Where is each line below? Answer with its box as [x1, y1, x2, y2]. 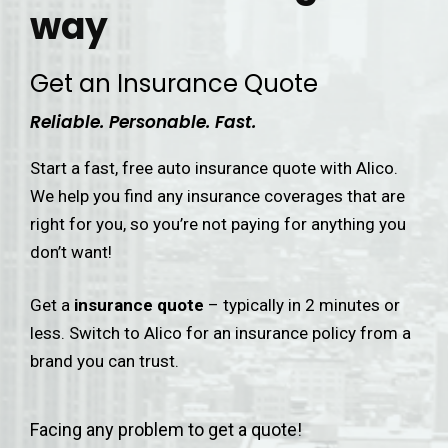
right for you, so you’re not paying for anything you [30, 214, 406, 234]
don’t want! [30, 242, 112, 262]
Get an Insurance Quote [30, 67, 318, 100]
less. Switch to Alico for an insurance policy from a [30, 323, 411, 343]
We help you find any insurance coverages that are [30, 186, 405, 206]
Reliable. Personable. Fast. [30, 110, 256, 134]
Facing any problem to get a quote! [30, 419, 302, 440]
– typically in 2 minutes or [204, 295, 400, 315]
